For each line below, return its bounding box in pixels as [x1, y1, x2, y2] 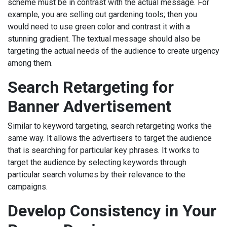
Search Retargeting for [8, 78, 174, 97]
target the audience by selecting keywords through [8, 158, 186, 168]
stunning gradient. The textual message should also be [8, 34, 201, 44]
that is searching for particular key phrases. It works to [8, 145, 200, 156]
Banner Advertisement [8, 97, 175, 117]
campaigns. [8, 182, 50, 192]
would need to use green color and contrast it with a [8, 22, 190, 32]
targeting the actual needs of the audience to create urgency [8, 46, 219, 56]
